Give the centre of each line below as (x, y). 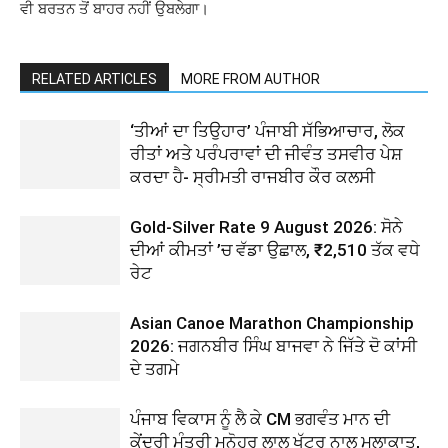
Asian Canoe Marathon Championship (272, 322)
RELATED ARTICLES (94, 78)
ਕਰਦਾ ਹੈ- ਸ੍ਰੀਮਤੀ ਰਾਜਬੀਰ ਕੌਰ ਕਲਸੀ (252, 176)
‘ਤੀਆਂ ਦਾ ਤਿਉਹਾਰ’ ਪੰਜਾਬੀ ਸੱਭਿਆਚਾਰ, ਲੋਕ (267, 130)
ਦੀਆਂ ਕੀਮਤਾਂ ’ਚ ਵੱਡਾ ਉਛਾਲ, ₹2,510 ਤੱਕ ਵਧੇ (275, 249)
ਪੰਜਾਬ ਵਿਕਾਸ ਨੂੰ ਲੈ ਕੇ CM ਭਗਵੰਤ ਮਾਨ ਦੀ (260, 418)
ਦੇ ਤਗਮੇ (154, 368)
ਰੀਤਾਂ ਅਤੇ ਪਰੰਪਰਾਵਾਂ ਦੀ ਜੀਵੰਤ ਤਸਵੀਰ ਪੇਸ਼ (266, 153)
